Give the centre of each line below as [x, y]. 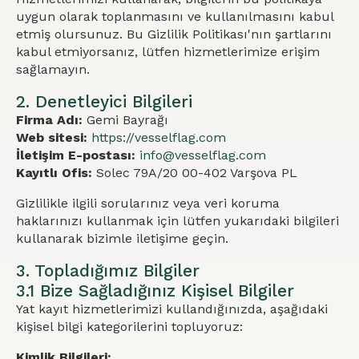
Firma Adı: [49, 120]
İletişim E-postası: [76, 155]
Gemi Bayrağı [125, 120]
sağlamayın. [53, 69]
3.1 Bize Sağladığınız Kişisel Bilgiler [155, 290]
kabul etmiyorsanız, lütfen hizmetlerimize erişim [168, 52]
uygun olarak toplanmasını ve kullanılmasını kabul [175, 16]
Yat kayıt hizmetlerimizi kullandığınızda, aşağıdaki [172, 309]
